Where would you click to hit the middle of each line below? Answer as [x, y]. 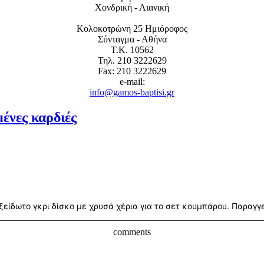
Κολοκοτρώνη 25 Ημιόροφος [132, 29]
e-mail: [132, 82]
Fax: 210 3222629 [132, 71]
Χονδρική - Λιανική [132, 8]
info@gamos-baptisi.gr [132, 93]
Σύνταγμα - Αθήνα [132, 39]
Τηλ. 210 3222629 [132, 61]
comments [132, 232]
